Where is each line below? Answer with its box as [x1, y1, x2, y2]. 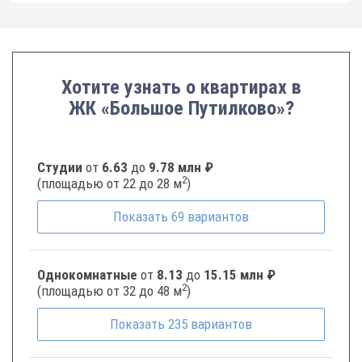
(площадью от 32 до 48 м [37, 283, 182, 299]
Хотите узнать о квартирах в [61, 76, 301, 99]
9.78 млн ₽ [149, 159, 213, 175]
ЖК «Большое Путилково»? [68, 97, 294, 120]
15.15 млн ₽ [204, 267, 276, 283]
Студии [37, 159, 86, 175]
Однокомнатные [37, 267, 141, 283]
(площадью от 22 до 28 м [37, 175, 182, 192]
